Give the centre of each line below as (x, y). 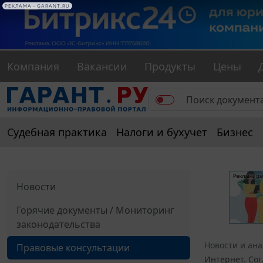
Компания (33, 67)
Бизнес (235, 132)
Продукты (170, 67)
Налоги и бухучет (162, 132)
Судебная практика (57, 132)
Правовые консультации (73, 248)
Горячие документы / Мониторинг (95, 210)
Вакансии (102, 67)
